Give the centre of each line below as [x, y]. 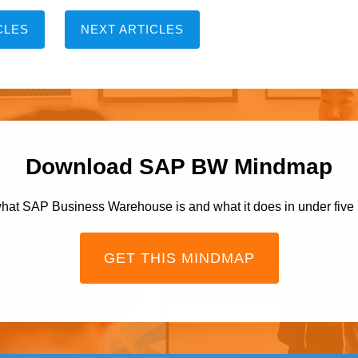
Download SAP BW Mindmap [179, 167]
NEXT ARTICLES [132, 30]
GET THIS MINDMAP [179, 259]
